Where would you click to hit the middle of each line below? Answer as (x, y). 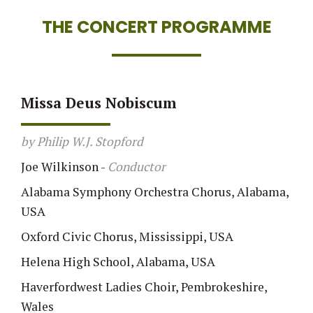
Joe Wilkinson (60, 167)
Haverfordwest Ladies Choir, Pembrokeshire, (144, 287)
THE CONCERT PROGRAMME (156, 27)
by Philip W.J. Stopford (82, 142)
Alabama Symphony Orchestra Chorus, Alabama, (155, 192)
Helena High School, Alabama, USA (118, 262)
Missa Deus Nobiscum (99, 102)
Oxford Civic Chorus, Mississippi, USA (127, 237)
